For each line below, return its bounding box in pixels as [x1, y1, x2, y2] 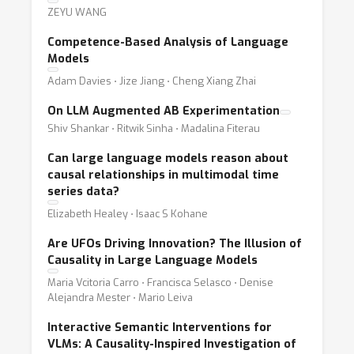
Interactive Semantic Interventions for [47, 320, 272, 335]
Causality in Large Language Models [47, 253, 258, 268]
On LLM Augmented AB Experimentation [47, 104, 280, 119]
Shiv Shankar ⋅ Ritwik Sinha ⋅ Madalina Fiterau [47, 122, 260, 135]
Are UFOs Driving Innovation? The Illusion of [47, 236, 302, 251]
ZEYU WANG [47, 6, 107, 19]
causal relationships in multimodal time [47, 168, 279, 183]
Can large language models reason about [47, 151, 288, 166]
